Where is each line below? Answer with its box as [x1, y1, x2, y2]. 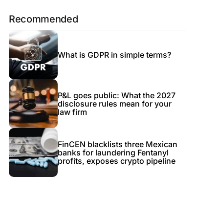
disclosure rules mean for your [57, 98, 172, 109]
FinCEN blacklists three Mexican [57, 139, 177, 149]
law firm [57, 107, 87, 117]
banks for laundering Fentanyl [57, 147, 169, 157]
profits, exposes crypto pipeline [57, 155, 175, 166]
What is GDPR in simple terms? [57, 49, 171, 60]
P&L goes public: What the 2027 [57, 90, 175, 100]
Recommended [8, 13, 78, 25]
